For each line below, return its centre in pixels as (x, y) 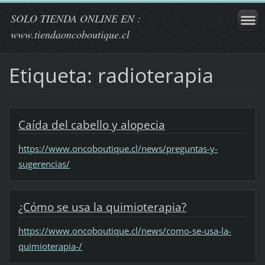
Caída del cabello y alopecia (91, 125)
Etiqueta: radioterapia (111, 75)
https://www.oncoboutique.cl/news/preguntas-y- (118, 148)
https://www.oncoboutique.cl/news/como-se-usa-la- (125, 231)
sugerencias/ (44, 164)
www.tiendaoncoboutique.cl (70, 34)
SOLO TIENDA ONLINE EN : (76, 18)
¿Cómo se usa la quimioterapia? (102, 207)
